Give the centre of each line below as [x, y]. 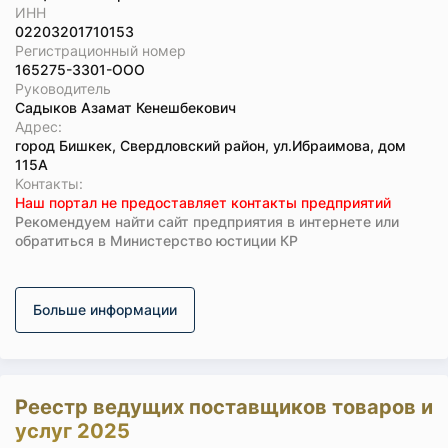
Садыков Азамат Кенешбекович [125, 107]
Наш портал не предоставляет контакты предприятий [203, 202]
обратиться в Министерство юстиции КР [156, 240]
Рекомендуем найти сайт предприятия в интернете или [207, 221]
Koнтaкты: [49, 183]
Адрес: [38, 126]
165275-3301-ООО [80, 69]
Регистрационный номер [100, 50]
